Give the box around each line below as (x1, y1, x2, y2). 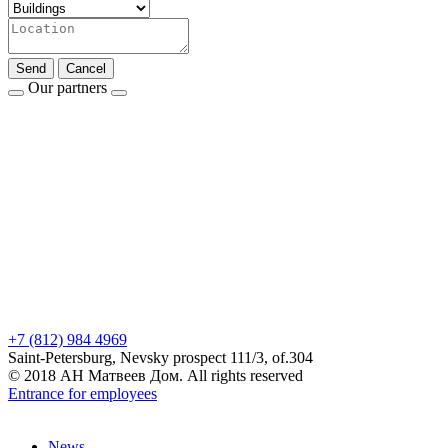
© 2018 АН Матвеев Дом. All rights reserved (8, 366, 303, 384)
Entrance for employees (8, 384, 157, 402)
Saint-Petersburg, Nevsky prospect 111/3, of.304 (8, 348, 313, 366)
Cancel (66, 60, 106, 76)
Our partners (28, 78, 107, 96)
